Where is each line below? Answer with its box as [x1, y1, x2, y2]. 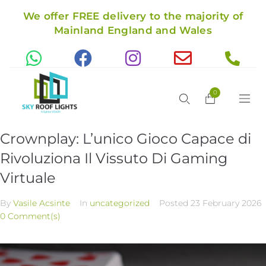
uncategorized [90, 198, 150, 208]
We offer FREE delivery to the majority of [23, 10, 243, 22]
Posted [159, 198, 191, 208]
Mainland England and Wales [54, 24, 212, 36]
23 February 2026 [191, 198, 261, 208]
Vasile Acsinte [13, 198, 70, 208]
